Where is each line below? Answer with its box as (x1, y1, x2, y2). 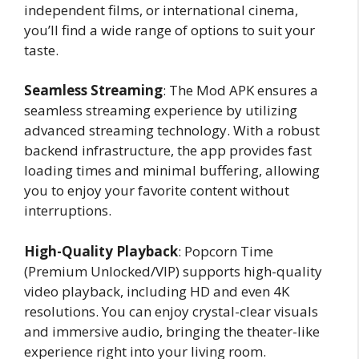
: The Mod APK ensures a (163, 81, 318, 99)
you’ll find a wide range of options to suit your (24, 20, 315, 39)
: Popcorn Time (178, 241, 273, 260)
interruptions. (24, 201, 111, 220)
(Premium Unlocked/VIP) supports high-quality (24, 261, 322, 280)
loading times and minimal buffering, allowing (24, 161, 320, 179)
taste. (24, 40, 58, 59)
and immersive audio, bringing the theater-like (24, 321, 320, 341)
